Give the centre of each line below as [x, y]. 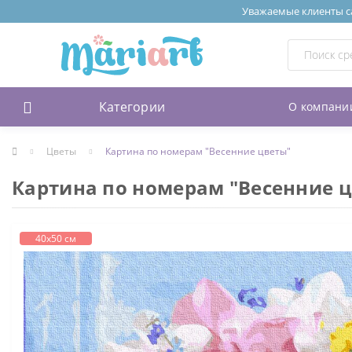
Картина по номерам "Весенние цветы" [198, 151]
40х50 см [56, 238]
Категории [132, 106]
